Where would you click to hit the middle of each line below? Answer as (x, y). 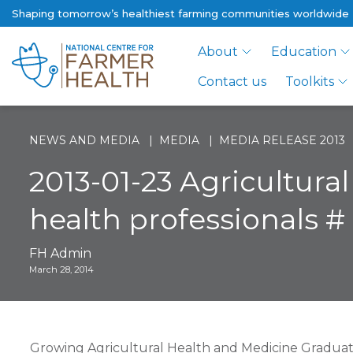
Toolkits (310, 82)
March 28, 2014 (61, 269)
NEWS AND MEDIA (84, 140)
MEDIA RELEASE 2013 (282, 140)
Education (304, 52)
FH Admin (60, 253)
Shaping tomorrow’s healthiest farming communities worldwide (180, 13)
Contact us (232, 82)
